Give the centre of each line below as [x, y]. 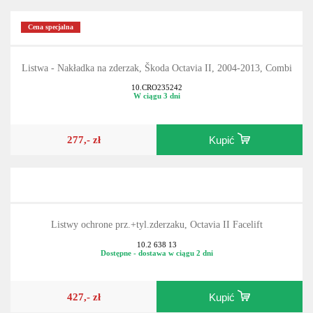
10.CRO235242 [156, 102]
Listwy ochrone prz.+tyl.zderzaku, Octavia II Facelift [156, 240]
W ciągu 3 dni [156, 111]
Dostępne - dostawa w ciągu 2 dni [156, 268]
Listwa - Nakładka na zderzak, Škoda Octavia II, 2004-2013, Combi [156, 82]
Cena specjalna [51, 42]
